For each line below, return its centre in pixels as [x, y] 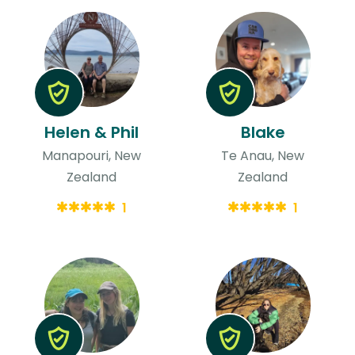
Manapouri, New [92, 155]
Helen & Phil [92, 132]
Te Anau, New [263, 155]
